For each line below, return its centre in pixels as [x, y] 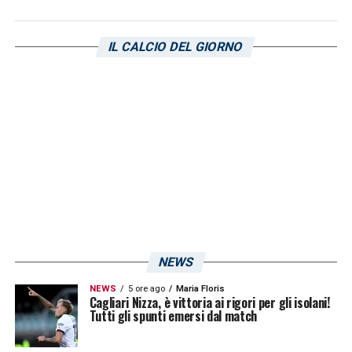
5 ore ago [146, 288]
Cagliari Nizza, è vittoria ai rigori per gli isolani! [209, 302]
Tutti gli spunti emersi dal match [173, 315]
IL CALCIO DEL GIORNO [176, 46]
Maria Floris [200, 288]
